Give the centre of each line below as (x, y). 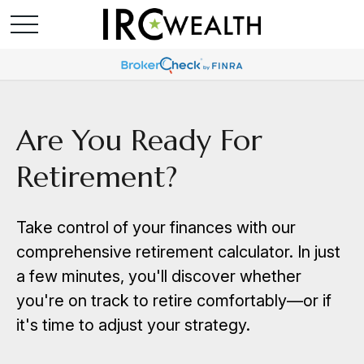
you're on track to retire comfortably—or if (174, 301)
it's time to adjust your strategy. (133, 325)
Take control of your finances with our (156, 227)
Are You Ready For (139, 140)
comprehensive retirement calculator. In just (178, 252)
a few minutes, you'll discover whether (159, 276)
